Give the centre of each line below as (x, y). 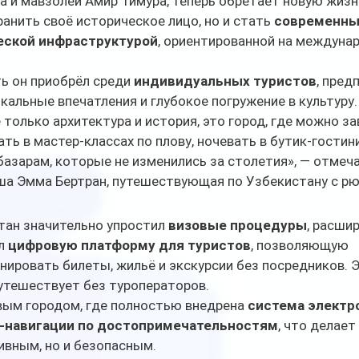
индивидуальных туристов (225, 81)
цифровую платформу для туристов (129, 246)
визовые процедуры (238, 226)
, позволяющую (301, 246)
